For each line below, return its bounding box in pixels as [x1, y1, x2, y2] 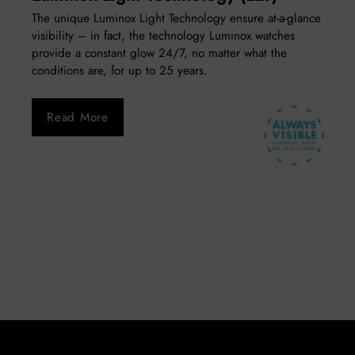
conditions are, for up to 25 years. [32, 61, 208, 79]
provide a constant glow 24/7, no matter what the [32, 44, 287, 62]
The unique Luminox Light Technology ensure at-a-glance [32, 9, 321, 27]
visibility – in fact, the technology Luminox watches [32, 26, 295, 44]
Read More [46, 108, 109, 126]
